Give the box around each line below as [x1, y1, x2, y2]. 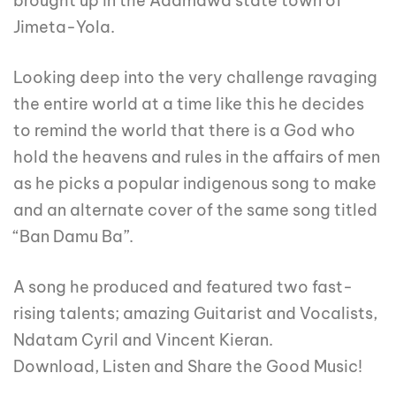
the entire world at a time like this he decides [13, 94, 364, 115]
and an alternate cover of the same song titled [13, 200, 377, 221]
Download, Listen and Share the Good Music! [13, 356, 362, 377]
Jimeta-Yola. [13, 17, 115, 38]
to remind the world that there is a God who [13, 120, 355, 141]
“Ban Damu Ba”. [13, 226, 133, 247]
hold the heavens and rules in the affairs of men [13, 147, 380, 168]
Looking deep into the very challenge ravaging [13, 67, 377, 88]
